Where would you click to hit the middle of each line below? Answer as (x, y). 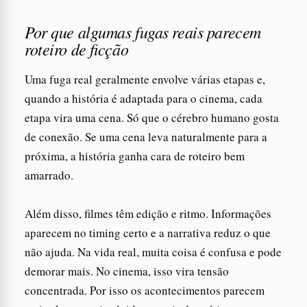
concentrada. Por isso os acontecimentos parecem (145, 290)
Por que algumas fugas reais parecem (143, 31)
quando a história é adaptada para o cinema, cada (144, 98)
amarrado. (49, 175)
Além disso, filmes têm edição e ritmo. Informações (148, 213)
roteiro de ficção (77, 48)
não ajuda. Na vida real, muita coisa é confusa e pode (153, 251)
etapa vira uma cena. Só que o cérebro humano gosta (152, 117)
